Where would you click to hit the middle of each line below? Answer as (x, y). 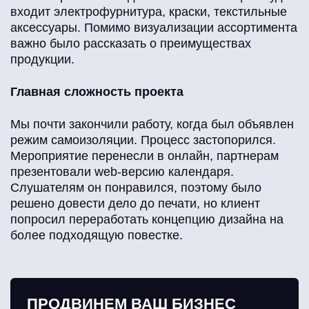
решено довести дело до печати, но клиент (135, 204)
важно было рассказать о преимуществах (131, 44)
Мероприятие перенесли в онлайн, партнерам (144, 156)
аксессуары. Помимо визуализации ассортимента (154, 28)
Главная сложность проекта (97, 92)
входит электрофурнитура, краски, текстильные (149, 12)
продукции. (42, 60)
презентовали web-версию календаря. (122, 172)
